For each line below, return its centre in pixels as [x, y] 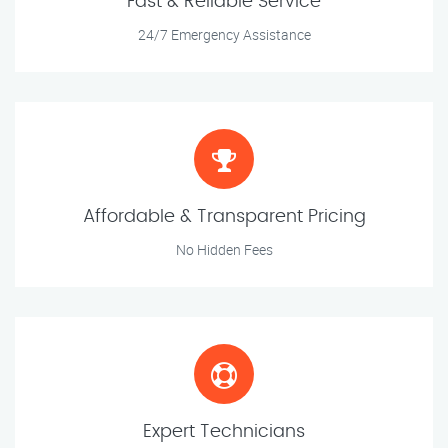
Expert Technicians [224, 432]
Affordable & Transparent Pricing [224, 217]
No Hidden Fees [224, 250]
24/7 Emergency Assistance [224, 35]
